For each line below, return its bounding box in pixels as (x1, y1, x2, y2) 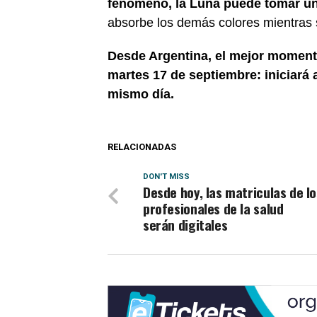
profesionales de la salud (143, 198, 284, 219)
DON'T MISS (143, 172, 190, 181)
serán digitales (143, 214, 228, 235)
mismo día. (108, 87, 174, 101)
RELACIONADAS (108, 142, 176, 152)
